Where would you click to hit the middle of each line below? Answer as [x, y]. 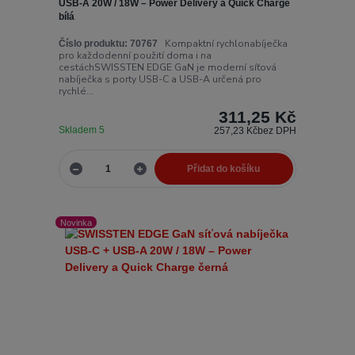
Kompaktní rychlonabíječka [222, 43]
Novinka [76, 222]
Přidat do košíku [224, 169]
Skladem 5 [82, 130]
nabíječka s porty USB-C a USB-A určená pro [160, 79]
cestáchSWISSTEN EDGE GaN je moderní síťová [167, 67]
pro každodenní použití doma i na [135, 55]
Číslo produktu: [93, 43]
